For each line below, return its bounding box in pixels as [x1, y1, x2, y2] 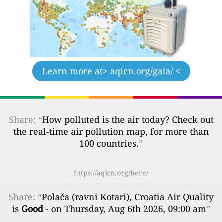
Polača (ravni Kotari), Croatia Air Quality [42, 190, 214, 203]
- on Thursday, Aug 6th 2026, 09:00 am [43, 202, 206, 215]
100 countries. [79, 137, 139, 149]
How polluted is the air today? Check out [42, 113, 214, 125]
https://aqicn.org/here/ [74, 167, 148, 177]
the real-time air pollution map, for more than [13, 125, 209, 137]
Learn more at [42, 64, 103, 77]
